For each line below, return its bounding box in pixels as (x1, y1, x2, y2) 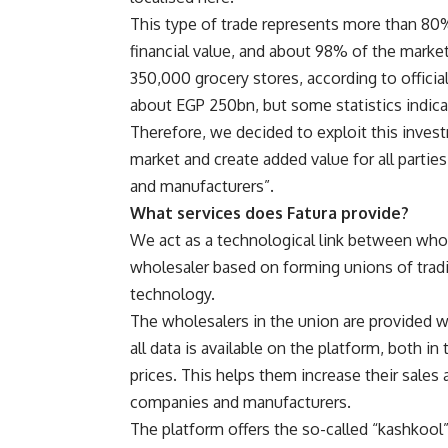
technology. (130, 284, 215, 305)
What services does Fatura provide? (130, 203, 409, 224)
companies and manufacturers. (130, 392, 351, 413)
